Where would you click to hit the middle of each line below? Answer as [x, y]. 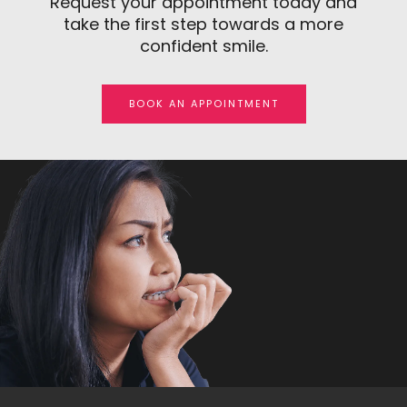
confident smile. [203, 45]
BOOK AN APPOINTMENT [203, 103]
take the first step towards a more [203, 24]
